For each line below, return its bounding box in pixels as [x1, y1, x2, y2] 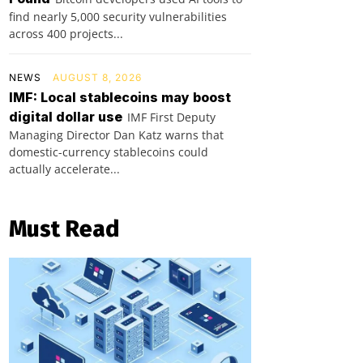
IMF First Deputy [127, 109, 216, 125]
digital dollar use [9, 108, 122, 125]
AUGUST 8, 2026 [53, 70, 142, 83]
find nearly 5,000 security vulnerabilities [9, 8, 227, 24]
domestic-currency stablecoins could [9, 143, 208, 160]
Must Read [9, 215, 119, 242]
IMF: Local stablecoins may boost [9, 88, 231, 105]
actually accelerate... [9, 160, 120, 177]
